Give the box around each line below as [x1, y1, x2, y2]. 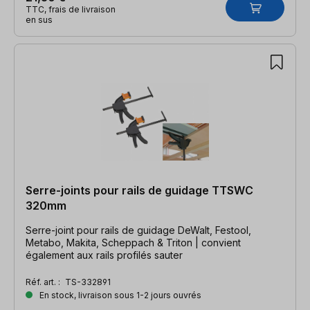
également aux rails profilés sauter [26, 248, 183, 261]
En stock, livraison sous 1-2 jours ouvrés [37, 289, 201, 300]
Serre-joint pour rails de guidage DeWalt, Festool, [26, 224, 251, 236]
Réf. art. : [26, 276, 62, 287]
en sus [26, 14, 53, 25]
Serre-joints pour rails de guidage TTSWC [26, 183, 253, 197]
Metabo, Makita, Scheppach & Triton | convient [26, 236, 241, 248]
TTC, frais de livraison [26, 3, 116, 15]
